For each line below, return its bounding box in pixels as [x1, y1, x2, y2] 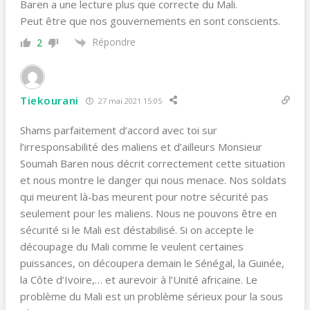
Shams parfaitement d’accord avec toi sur [20, 123, 217, 138]
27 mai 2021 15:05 [96, 95, 162, 106]
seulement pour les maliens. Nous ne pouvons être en [20, 206, 277, 221]
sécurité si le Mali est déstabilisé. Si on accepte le [20, 223, 254, 237]
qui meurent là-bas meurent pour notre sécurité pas [20, 190, 268, 204]
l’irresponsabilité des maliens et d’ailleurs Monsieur [20, 140, 262, 154]
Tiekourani [20, 93, 79, 108]
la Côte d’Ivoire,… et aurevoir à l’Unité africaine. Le [20, 273, 257, 287]
